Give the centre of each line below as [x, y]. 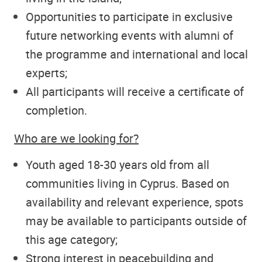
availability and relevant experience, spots [135, 202]
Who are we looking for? [76, 139]
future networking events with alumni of [130, 36]
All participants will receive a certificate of [135, 92]
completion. [56, 111]
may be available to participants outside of [136, 220]
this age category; [72, 239]
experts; [46, 73]
